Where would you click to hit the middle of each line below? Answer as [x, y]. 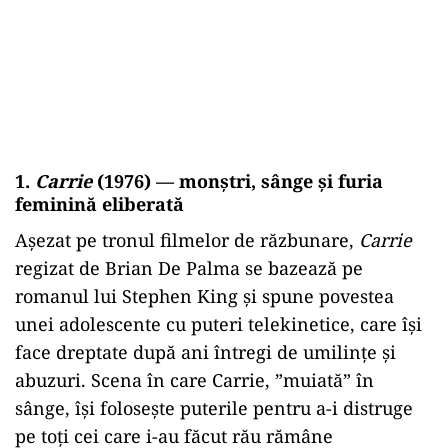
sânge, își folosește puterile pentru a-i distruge [214, 408]
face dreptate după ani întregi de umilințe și [205, 352]
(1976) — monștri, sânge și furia [237, 181]
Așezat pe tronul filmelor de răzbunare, [187, 240]
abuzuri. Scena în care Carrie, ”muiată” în [194, 380]
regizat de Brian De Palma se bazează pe [189, 268]
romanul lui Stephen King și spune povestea [204, 296]
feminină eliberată [99, 204]
